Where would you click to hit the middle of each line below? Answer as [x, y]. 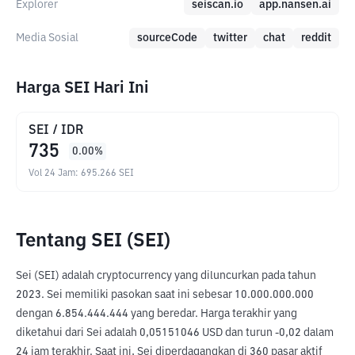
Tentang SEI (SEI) [93, 241]
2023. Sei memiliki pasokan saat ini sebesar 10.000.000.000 [165, 295]
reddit [316, 38]
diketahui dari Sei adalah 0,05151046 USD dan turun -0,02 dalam [175, 333]
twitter [230, 38]
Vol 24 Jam [52, 174]
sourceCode [167, 38]
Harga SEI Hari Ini [82, 88]
